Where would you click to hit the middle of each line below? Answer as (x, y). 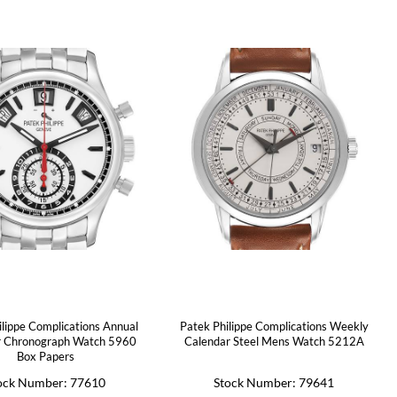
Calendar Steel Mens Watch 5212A (274, 341)
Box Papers (45, 356)
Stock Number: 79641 (274, 382)
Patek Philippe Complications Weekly (274, 326)
